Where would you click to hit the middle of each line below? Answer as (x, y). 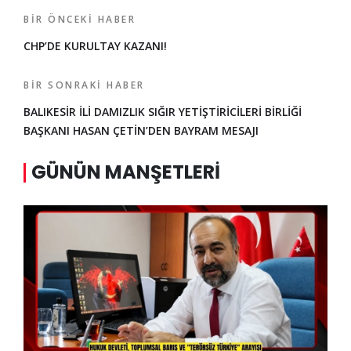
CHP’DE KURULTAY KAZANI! (95, 45)
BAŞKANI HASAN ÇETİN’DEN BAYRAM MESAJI (141, 130)
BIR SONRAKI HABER (84, 85)
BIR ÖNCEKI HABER (80, 19)
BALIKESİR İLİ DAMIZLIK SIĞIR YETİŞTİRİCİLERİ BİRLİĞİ (163, 111)
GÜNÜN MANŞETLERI (126, 172)
